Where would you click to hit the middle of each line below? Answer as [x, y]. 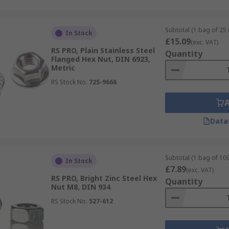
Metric [63, 68]
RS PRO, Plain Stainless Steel [103, 50]
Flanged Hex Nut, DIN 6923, [100, 59]
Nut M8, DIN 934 [81, 187]
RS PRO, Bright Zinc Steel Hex [104, 178]
